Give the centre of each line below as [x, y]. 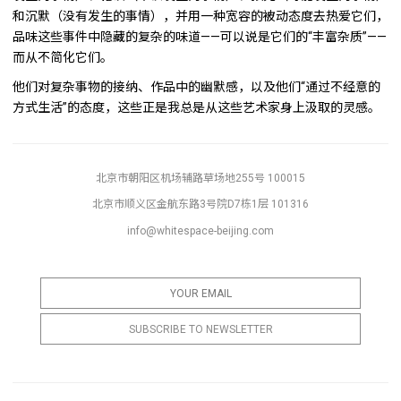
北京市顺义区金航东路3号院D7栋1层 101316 [200, 205]
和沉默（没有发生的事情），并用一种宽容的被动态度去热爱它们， [200, 16]
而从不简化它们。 [63, 57]
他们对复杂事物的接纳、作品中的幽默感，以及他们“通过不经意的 [196, 86]
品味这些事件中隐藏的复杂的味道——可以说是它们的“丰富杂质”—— [200, 36]
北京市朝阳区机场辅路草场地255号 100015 [200, 178]
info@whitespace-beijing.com [200, 231]
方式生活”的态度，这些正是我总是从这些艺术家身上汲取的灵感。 [196, 107]
